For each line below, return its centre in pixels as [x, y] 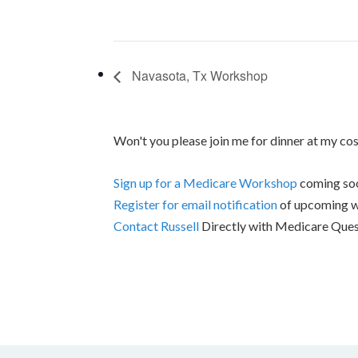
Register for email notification [195, 204]
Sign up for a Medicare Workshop [205, 182]
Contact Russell [156, 225]
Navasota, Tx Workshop [198, 75]
